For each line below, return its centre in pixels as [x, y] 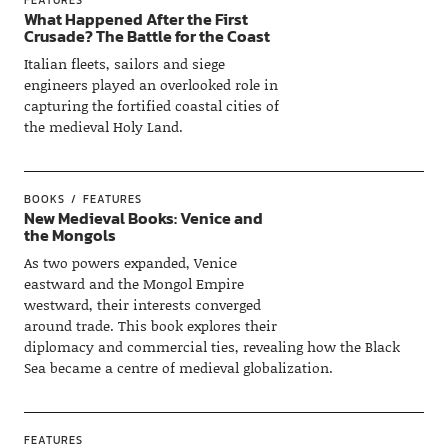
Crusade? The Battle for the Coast [146, 35]
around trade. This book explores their [150, 325]
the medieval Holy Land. [103, 126]
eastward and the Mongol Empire [133, 283]
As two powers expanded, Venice [130, 262]
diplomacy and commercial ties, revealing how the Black [211, 346]
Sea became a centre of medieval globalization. [178, 367]
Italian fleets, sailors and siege [124, 63]
